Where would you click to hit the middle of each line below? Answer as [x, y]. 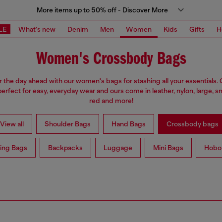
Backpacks [65, 148]
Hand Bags [128, 124]
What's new [37, 29]
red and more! [111, 101]
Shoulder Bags [67, 124]
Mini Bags [168, 148]
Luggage [118, 148]
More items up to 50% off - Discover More [102, 10]
